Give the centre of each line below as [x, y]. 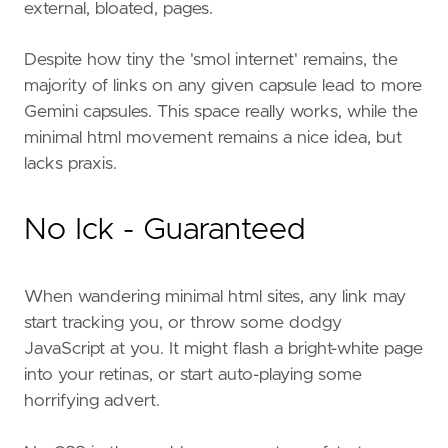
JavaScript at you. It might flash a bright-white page [223, 348]
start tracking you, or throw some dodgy [183, 322]
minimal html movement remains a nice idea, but [213, 138]
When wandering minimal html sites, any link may [215, 296]
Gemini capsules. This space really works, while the [221, 112]
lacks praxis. [70, 164]
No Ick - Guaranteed [164, 230]
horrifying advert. [92, 400]
